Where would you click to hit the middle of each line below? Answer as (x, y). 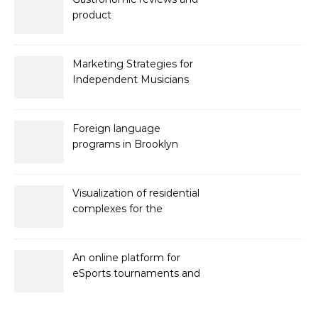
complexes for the (117, 209)
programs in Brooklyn (125, 144)
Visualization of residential (136, 193)
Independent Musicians (131, 79)
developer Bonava (117, 224)
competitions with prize (131, 289)
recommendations (119, 31)
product (92, 15)
